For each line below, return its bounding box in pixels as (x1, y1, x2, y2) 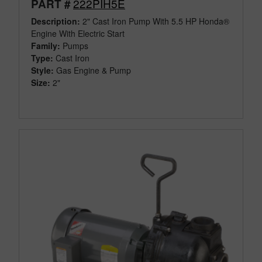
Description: (31, 15, 80, 27)
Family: (31, 40, 60, 52)
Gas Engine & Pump (56, 64, 131, 77)
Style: (31, 64, 54, 77)
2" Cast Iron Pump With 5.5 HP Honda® (80, 15, 229, 27)
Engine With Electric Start (31, 27, 125, 40)
